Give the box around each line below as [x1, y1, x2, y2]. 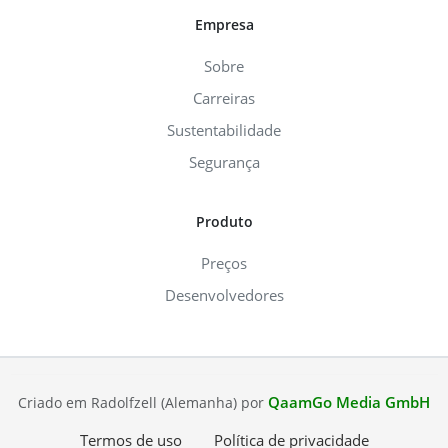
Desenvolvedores [164, 285, 284, 306]
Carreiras [193, 88, 255, 109]
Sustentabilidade [167, 120, 281, 141]
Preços [201, 253, 247, 274]
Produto [195, 212, 253, 232]
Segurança [188, 152, 260, 173]
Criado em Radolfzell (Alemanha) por [18, 393, 268, 413]
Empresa [194, 15, 254, 35]
